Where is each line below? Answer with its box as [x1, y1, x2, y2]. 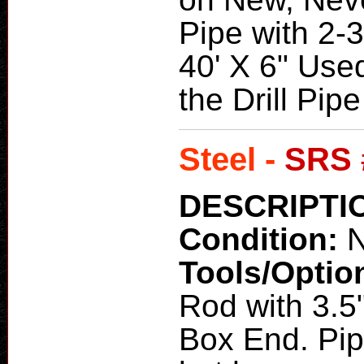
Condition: [179, 221, 347, 257]
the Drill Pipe [179, 82, 361, 118]
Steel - [179, 140, 284, 178]
